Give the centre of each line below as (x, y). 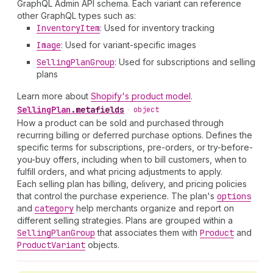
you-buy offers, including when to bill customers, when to (132, 159)
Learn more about (54, 96)
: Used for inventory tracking (157, 28)
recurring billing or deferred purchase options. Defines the (135, 135)
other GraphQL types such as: (76, 16)
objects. (102, 245)
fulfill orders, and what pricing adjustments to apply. (120, 172)
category (54, 208)
